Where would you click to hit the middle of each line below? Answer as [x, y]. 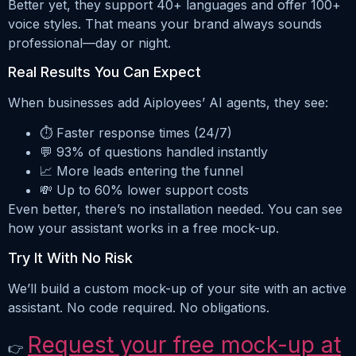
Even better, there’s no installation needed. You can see [175, 209]
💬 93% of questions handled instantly [154, 152]
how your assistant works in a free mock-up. [143, 228]
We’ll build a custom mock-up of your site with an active [177, 288]
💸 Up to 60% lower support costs [144, 190]
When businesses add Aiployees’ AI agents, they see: [168, 103]
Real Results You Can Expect [104, 72]
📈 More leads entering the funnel [141, 171]
